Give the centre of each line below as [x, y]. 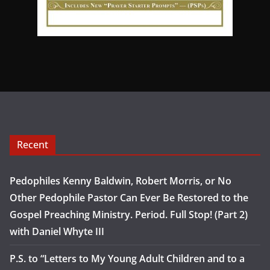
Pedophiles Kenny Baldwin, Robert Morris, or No [121, 181]
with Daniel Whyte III [57, 231]
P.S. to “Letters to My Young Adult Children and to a [127, 259]
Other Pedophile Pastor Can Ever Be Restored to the [129, 198]
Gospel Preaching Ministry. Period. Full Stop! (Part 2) [129, 215]
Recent [33, 145]
